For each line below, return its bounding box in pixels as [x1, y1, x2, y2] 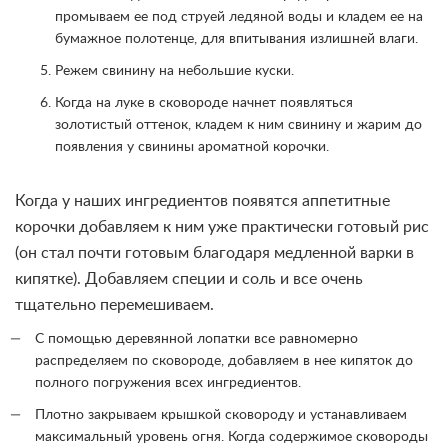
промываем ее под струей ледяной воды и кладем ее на [55, 10, 423, 25]
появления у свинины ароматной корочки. [55, 140, 329, 155]
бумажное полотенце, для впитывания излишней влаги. [55, 32, 418, 47]
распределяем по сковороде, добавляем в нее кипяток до [35, 354, 413, 369]
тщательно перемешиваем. [15, 297, 214, 314]
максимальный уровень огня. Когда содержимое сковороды [35, 430, 428, 445]
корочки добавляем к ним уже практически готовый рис [15, 219, 429, 236]
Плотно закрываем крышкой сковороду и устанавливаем [35, 408, 407, 423]
